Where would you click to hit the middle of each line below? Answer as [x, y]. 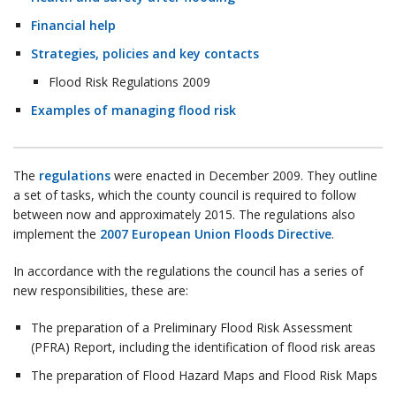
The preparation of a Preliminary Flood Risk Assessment [192, 328]
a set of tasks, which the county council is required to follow [185, 195]
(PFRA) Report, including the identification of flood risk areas [203, 347]
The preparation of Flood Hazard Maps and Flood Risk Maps [204, 376]
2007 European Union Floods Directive [216, 234]
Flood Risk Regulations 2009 [129, 82]
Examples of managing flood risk [133, 110]
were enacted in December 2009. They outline [244, 176]
